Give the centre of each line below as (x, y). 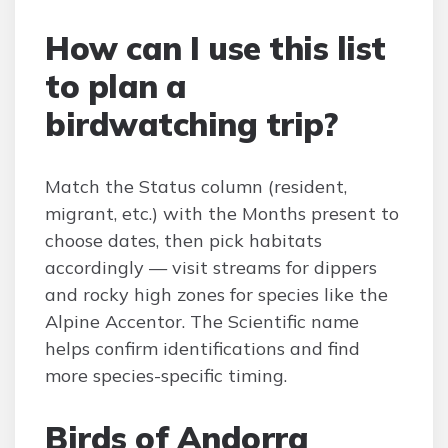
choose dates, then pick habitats (183, 240)
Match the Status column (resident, (196, 186)
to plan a (116, 86)
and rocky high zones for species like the (216, 294)
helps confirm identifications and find (202, 348)
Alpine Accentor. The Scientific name (202, 321)
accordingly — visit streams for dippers (211, 267)
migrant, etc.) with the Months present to (222, 213)
